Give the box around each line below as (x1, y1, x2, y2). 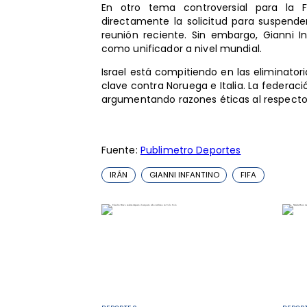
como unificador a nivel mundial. (101, 41, 262, 56)
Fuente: (101, 143, 140, 157)
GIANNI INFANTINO (149, 169, 219, 180)
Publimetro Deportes (140, 143, 241, 157)
